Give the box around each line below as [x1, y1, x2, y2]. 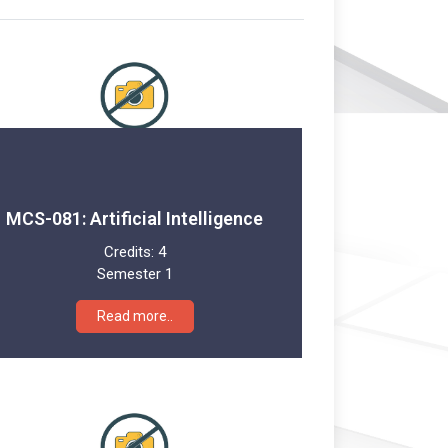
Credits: [103, 242, 158, 261]
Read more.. [96, 307, 173, 324]
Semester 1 [96, 264, 173, 283]
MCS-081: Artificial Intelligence [6, 207, 264, 229]
